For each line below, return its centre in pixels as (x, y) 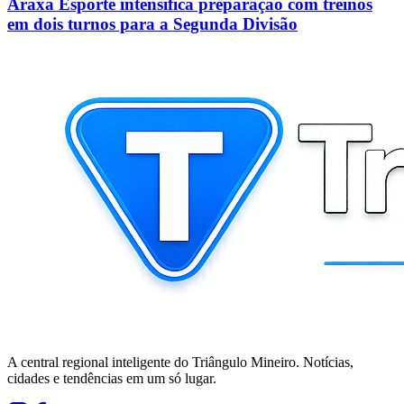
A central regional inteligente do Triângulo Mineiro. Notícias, (180, 362)
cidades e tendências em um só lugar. (112, 378)
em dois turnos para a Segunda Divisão (152, 24)
